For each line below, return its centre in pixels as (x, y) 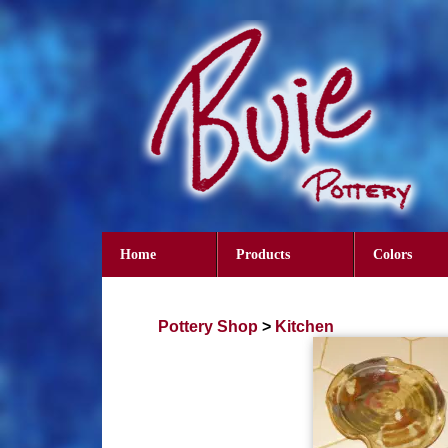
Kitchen (304, 327)
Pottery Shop (208, 327)
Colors (392, 255)
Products (263, 255)
